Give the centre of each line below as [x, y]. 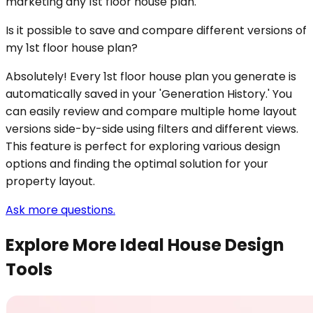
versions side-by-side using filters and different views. [152, 129]
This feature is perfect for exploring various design [143, 147]
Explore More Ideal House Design [145, 245]
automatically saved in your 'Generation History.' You [149, 94]
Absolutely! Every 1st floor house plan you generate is [151, 77]
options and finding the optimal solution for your [137, 164]
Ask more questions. [60, 210]
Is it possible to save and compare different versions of [156, 31]
